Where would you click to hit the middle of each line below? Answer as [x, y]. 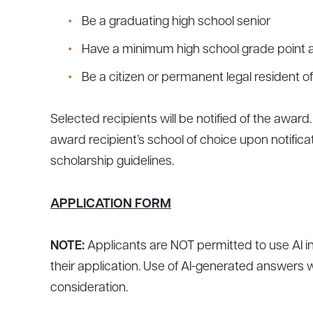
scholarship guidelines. [112, 162]
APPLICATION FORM [111, 205]
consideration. [89, 289]
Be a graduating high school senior [176, 22]
